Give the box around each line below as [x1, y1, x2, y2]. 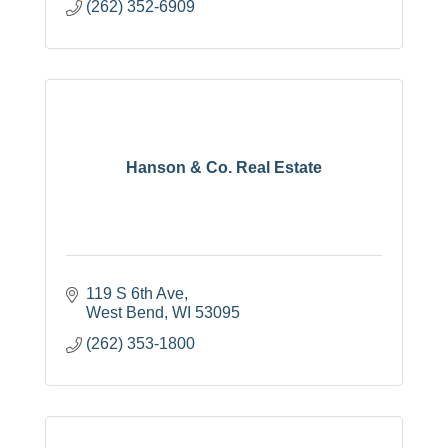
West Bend [86, 304, 164, 322]
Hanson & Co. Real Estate [126, 158, 322, 176]
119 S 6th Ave [86, 285, 184, 303]
